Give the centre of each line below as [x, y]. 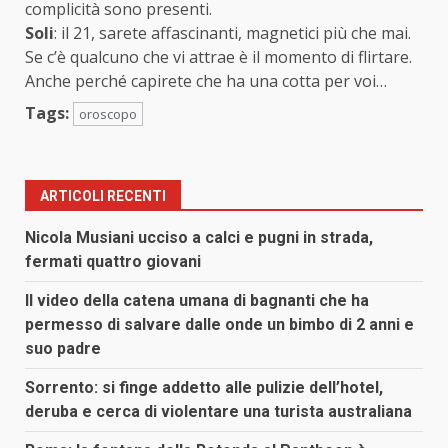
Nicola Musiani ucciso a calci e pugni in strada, [199, 237]
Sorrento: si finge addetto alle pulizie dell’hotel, [204, 387]
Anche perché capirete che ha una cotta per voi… [208, 80]
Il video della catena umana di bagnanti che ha [197, 300]
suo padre [63, 348]
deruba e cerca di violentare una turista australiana [218, 411]
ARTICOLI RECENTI [103, 195]
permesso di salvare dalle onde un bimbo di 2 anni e [219, 324]
